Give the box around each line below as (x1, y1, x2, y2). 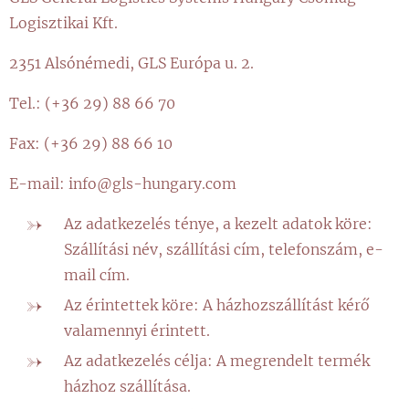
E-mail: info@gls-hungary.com (9, 174, 236, 193)
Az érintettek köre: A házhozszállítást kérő (64, 296, 370, 314)
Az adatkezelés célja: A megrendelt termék (64, 351, 370, 370)
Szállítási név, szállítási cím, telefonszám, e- (64, 240, 383, 258)
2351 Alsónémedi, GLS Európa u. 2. (9, 54, 254, 72)
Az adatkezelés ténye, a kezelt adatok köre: (64, 215, 372, 233)
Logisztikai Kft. (9, 14, 118, 32)
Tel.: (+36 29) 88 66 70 (9, 94, 175, 112)
